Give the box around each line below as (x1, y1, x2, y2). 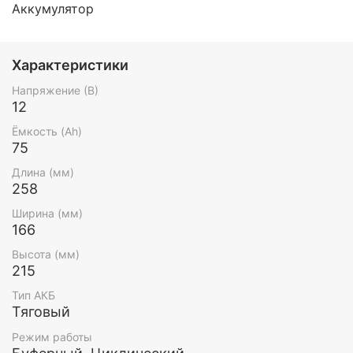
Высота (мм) (12, 247, 80, 262)
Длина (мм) (12, 165, 74, 179)
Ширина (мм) (12, 206, 83, 221)
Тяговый (12, 303, 70, 321)
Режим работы (12, 329, 92, 344)
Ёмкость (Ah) (12, 124, 82, 138)
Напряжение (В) (12, 83, 98, 97)
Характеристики (12, 56, 128, 73)
